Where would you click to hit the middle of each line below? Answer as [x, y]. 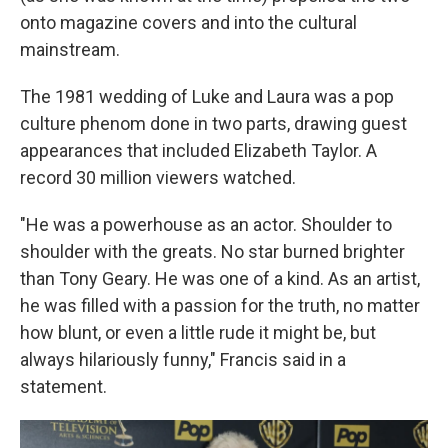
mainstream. [70, 49]
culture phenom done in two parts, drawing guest [213, 123]
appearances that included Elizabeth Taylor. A [198, 150]
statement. [63, 386]
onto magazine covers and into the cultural [188, 22]
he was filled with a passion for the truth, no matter [220, 305]
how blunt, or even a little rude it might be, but [198, 332]
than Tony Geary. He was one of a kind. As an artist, [220, 278]
